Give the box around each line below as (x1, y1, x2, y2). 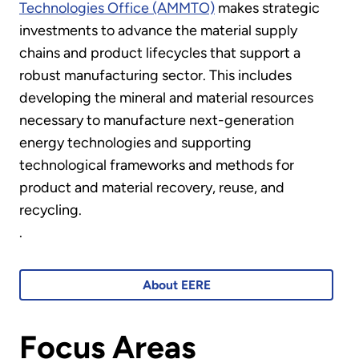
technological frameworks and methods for (19, 156, 294, 175)
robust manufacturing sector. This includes (19, 67, 292, 85)
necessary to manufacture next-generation (19, 111, 294, 130)
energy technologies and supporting (19, 134, 252, 152)
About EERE (142, 276, 211, 292)
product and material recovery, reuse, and (19, 179, 284, 197)
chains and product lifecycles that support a (19, 44, 301, 63)
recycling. (19, 201, 85, 220)
